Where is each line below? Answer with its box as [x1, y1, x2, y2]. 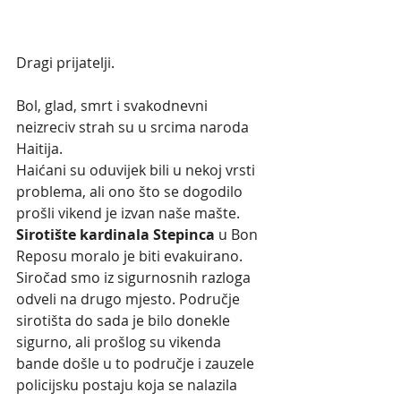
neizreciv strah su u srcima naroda [16, 116, 252, 137]
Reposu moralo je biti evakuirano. [16, 245, 246, 266]
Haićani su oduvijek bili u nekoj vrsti [16, 159, 259, 180]
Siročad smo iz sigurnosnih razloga [16, 267, 254, 287]
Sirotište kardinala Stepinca [16, 224, 215, 244]
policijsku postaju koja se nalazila [16, 374, 241, 395]
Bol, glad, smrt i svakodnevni [16, 95, 211, 115]
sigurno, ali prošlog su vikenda [16, 331, 225, 352]
